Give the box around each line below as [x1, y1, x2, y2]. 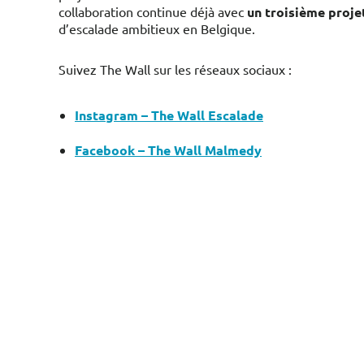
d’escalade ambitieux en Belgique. [58, 20, 255, 37]
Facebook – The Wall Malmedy [75, 141, 262, 158]
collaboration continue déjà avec [58, 3, 247, 19]
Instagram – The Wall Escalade [75, 106, 263, 123]
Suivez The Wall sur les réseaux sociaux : [58, 61, 292, 77]
